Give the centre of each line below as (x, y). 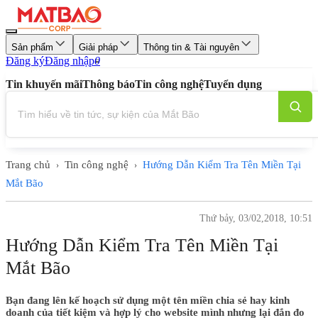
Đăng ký (25, 61)
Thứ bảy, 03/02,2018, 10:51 (256, 218)
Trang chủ (28, 165)
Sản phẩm (32, 47)
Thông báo (109, 84)
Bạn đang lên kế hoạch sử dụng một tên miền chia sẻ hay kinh (148, 300)
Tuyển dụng (233, 84)
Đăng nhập (70, 61)
